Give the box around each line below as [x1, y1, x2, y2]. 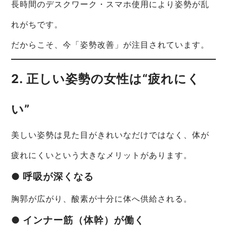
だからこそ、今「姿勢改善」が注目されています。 [11, 40, 210, 50]
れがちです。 [11, 19, 63, 30]
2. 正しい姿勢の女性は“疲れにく [11, 71, 201, 87]
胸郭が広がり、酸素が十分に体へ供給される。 [11, 194, 193, 204]
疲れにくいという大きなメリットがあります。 [11, 150, 193, 161]
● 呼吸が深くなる [11, 171, 94, 183]
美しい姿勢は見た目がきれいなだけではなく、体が [11, 130, 210, 140]
